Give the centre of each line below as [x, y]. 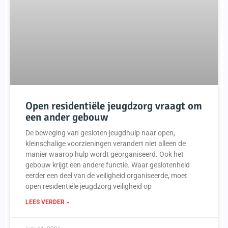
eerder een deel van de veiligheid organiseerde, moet [106, 176]
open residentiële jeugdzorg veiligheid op [89, 187]
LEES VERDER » [47, 202]
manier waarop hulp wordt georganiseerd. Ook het [105, 154]
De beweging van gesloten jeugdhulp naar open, [100, 133]
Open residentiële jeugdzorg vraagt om [114, 106]
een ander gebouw [67, 117]
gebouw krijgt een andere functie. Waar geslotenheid [108, 165]
